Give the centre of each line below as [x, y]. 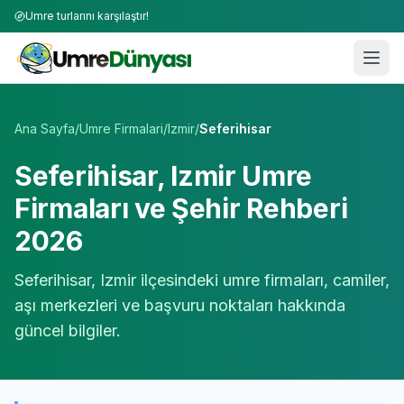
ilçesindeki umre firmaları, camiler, [263, 280]
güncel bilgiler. [68, 331]
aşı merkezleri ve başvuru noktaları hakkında [180, 305]
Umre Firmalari [121, 129]
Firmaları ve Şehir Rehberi [181, 208]
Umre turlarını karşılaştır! [87, 16]
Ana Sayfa [45, 129]
